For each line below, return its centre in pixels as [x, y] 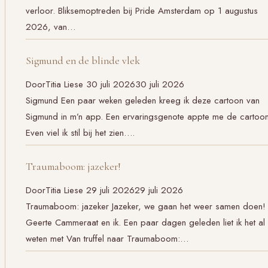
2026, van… [51, 27]
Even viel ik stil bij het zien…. [80, 133]
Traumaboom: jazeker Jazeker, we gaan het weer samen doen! [146, 206]
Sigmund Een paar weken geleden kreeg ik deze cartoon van [143, 100]
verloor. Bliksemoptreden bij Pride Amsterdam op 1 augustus [142, 10]
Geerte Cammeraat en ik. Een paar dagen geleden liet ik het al [145, 222]
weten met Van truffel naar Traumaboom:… [107, 238]
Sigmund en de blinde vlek [83, 61]
